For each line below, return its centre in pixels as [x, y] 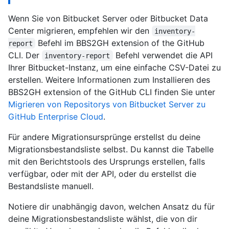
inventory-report [77, 55]
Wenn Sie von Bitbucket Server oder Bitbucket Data [108, 18]
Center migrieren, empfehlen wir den [80, 30]
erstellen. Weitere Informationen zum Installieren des [109, 79]
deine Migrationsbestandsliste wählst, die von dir [103, 219]
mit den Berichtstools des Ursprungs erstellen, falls [107, 161]
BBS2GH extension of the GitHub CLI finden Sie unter [112, 92]
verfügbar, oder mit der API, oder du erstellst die [102, 174]
